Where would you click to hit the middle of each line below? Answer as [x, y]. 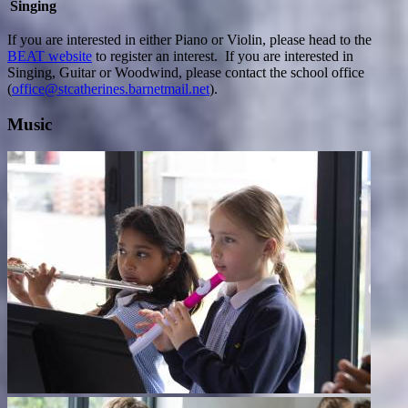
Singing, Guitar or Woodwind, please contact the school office [186, 72]
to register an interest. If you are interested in [223, 56]
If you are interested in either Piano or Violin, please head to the [189, 39]
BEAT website [50, 56]
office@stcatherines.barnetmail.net [111, 88]
